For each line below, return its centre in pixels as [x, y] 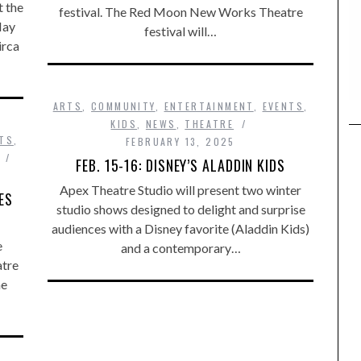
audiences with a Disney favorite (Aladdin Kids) [180, 228]
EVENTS [283, 106]
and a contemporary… [180, 248]
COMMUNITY [123, 106]
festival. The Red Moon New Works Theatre [180, 12]
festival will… [180, 31]
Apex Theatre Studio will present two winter [180, 190]
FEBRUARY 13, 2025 [180, 141]
